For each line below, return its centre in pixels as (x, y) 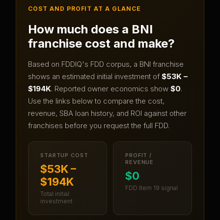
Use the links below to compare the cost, (96, 101)
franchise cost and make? (101, 43)
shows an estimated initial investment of (95, 76)
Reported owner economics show (112, 88)
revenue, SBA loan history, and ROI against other (107, 113)
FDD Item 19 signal (151, 188)
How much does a (80, 29)
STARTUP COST (64, 155)
